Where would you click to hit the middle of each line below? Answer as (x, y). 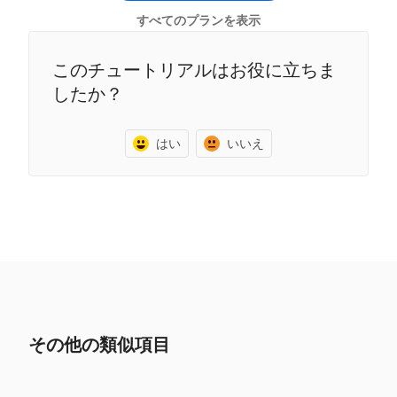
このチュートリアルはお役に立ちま (194, 70)
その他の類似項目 (99, 344)
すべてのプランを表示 (198, 20)
